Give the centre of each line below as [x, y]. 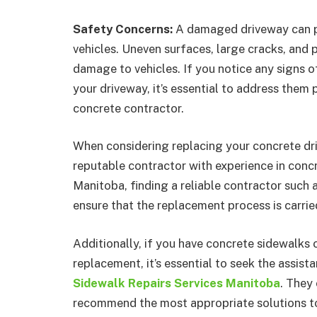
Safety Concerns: [123, 29]
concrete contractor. [128, 108]
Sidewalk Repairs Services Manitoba [177, 283]
